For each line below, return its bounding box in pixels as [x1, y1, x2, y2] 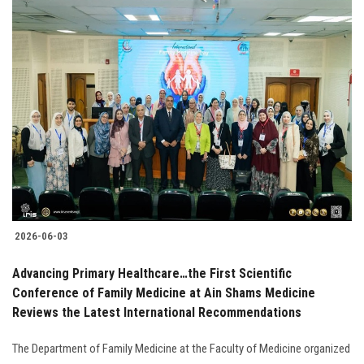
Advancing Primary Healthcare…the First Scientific [12, 266, 292, 282]
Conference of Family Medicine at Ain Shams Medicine [12, 285, 315, 301]
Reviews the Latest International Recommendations [12, 305, 301, 321]
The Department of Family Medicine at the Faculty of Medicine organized [12, 341, 350, 357]
